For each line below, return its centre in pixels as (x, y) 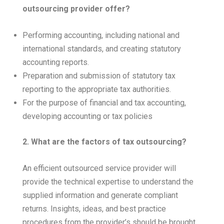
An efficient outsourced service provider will (99, 168)
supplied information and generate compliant (100, 195)
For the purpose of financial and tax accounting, (104, 103)
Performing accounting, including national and (101, 35)
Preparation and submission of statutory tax (99, 76)
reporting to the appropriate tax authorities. (97, 89)
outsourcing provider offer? (76, 9)
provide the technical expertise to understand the (108, 182)
